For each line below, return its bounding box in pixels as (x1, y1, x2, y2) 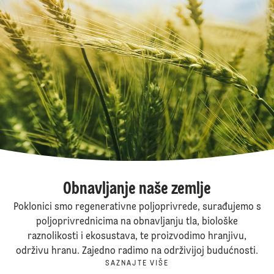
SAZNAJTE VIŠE (105, 260, 169, 268)
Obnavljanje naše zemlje (63, 181, 211, 199)
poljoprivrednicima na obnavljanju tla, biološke (36, 217, 238, 228)
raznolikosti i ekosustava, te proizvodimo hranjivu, (28, 232, 246, 242)
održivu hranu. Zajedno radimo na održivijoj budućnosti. (16, 246, 258, 257)
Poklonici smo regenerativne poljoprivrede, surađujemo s (13, 202, 261, 213)
